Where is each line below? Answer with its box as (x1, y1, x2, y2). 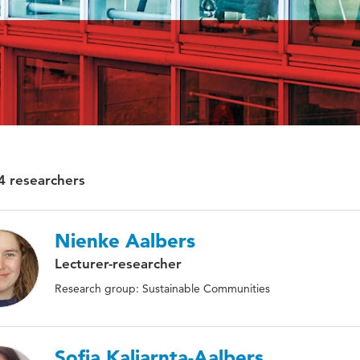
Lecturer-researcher (55, 256, 182, 272)
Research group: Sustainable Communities (55, 281, 270, 296)
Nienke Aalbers (55, 229, 195, 252)
